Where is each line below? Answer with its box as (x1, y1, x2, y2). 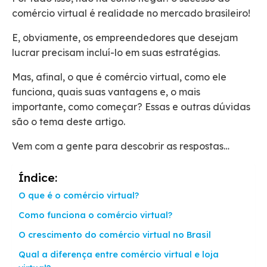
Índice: (18, 170, 57, 185)
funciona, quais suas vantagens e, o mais (12, 86, 200, 98)
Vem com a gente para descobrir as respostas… (12, 140, 232, 153)
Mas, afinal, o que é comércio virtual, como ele (12, 71, 226, 83)
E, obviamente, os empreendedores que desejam (12, 32, 238, 44)
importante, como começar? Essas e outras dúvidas (12, 101, 250, 113)
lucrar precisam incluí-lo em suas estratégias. (12, 46, 222, 59)
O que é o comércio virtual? (18, 190, 141, 201)
